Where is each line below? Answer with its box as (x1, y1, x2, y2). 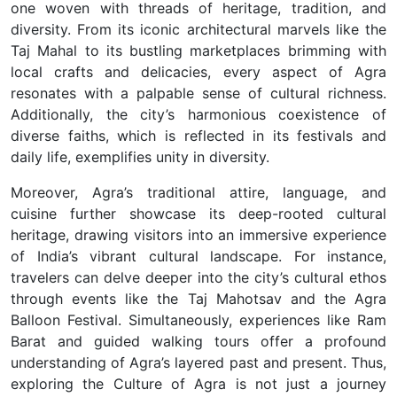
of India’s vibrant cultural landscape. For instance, (11, 246, 386, 265)
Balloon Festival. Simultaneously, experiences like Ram (11, 310, 386, 329)
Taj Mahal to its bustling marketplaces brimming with (11, 41, 386, 59)
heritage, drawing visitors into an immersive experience (11, 225, 386, 244)
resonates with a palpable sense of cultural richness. (11, 83, 386, 102)
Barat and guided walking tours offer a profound (11, 331, 386, 350)
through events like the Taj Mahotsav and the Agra (11, 289, 386, 307)
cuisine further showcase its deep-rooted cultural (11, 204, 386, 222)
